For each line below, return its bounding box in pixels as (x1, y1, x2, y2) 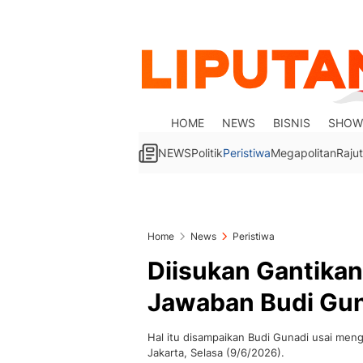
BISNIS (273, 116, 311, 130)
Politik (191, 146, 223, 160)
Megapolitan (271, 146, 336, 160)
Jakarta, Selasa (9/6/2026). (147, 346, 284, 359)
